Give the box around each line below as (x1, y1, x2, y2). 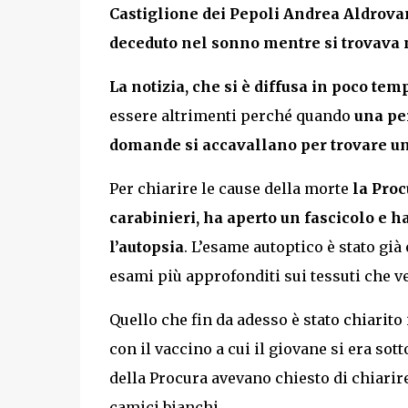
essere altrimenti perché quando (108, 107, 354, 125)
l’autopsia (108, 238, 184, 256)
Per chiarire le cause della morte (108, 179, 352, 198)
